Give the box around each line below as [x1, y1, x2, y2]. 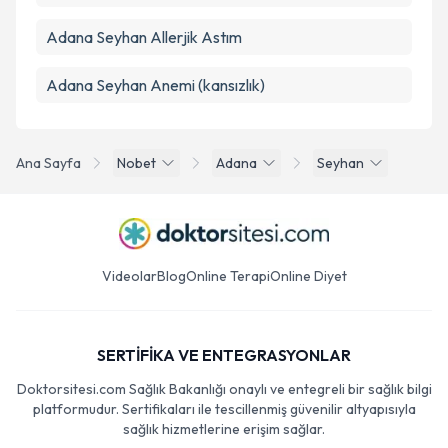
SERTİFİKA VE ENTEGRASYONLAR [97, 345, 351, 365]
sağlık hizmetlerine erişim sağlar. [123, 420, 325, 438]
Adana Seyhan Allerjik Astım [46, 27, 242, 47]
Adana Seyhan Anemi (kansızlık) [46, 75, 265, 95]
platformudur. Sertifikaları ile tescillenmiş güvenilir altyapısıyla [32, 400, 416, 418]
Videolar [101, 267, 157, 285]
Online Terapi [185, 267, 270, 285]
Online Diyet [269, 267, 347, 285]
